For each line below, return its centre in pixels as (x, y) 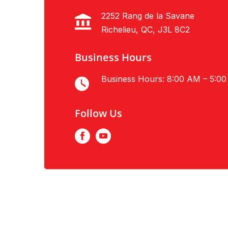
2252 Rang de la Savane (148, 16)
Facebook (98, 139)
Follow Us (98, 113)
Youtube (117, 139)
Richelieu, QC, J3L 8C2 (145, 30)
